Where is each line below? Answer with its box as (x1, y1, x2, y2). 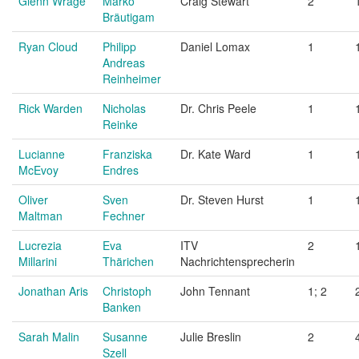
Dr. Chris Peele (180, 99, 256, 116)
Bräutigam (103, 8, 155, 25)
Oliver (18, 191, 48, 208)
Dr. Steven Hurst (180, 191, 264, 208)
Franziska (103, 145, 152, 162)
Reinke (103, 115, 138, 132)
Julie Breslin (180, 328, 241, 345)
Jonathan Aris (18, 282, 88, 299)
